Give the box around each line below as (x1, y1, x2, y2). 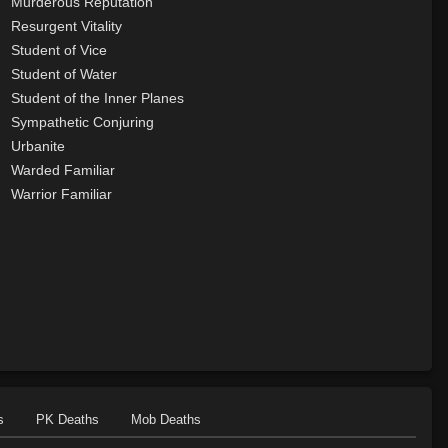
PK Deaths (36, 411, 99, 427)
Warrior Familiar (10, 186, 112, 203)
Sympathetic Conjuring (10, 114, 154, 131)
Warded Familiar (10, 162, 115, 179)
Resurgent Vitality (10, 18, 122, 35)
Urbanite (10, 138, 65, 155)
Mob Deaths (131, 411, 201, 427)
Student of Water (10, 66, 117, 83)
